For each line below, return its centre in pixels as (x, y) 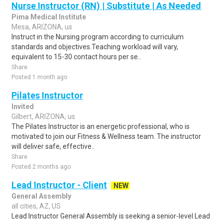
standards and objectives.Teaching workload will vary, (95, 47)
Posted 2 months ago (41, 167)
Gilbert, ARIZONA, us (43, 116)
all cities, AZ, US (36, 206)
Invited (23, 107)
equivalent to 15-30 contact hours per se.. (76, 57)
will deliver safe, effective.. (53, 146)
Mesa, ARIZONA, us (42, 27)
